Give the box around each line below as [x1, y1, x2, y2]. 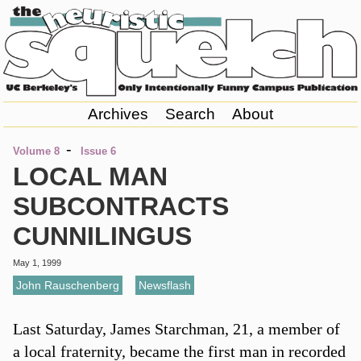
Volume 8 [12, 145, 60, 158]
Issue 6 [80, 145, 116, 158]
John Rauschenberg [15, 278, 119, 292]
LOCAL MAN [12, 162, 168, 192]
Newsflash [138, 278, 191, 292]
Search [164, 106, 215, 123]
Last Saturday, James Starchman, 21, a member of [12, 319, 340, 338]
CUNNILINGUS [12, 222, 192, 251]
